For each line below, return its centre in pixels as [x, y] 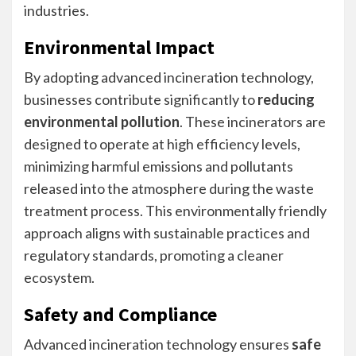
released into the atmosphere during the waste [169, 188]
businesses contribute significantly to [141, 99]
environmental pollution [102, 122]
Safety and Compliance [120, 314]
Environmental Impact [119, 47]
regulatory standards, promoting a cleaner [154, 255]
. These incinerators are [253, 122]
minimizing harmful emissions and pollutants [159, 166]
